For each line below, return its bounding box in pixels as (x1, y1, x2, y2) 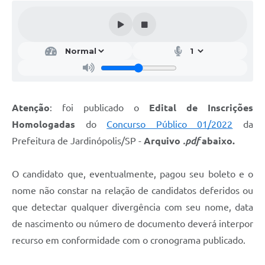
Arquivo (144, 135, 183, 147)
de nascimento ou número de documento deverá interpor (12, 218, 253, 230)
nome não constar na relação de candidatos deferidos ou (12, 185, 253, 196)
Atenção (12, 102, 50, 114)
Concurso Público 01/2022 (106, 119, 233, 130)
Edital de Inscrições (149, 102, 253, 114)
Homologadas (12, 119, 86, 130)
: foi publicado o (50, 102, 149, 114)
